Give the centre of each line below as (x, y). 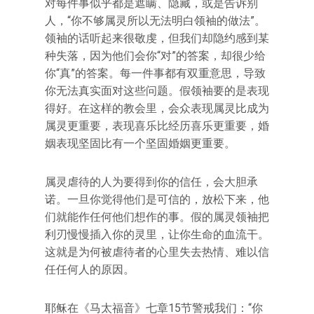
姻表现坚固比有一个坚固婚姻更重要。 (140, 143)
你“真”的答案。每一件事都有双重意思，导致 (155, 73)
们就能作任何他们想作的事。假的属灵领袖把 (157, 217)
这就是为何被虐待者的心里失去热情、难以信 (157, 252)
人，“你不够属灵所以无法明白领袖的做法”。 (155, 21)
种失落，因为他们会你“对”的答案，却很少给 (155, 56)
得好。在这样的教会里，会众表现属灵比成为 (157, 108)
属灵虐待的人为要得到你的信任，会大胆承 (151, 182)
